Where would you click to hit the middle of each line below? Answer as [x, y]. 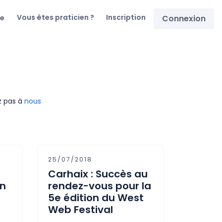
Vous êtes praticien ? [55, 17]
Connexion [184, 19]
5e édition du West [96, 198]
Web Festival [81, 210]
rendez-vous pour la [100, 186]
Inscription [126, 17]
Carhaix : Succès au [98, 174]
